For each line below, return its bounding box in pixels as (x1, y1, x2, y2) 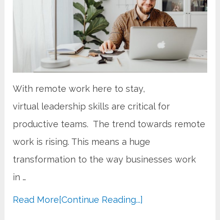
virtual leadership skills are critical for (13, 101, 170, 112)
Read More (13, 194, 59, 205)
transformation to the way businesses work (13, 154, 196, 165)
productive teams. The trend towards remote (13, 119, 206, 130)
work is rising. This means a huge (13, 137, 151, 147)
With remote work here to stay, (13, 83, 145, 94)
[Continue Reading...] (59, 194, 143, 205)
